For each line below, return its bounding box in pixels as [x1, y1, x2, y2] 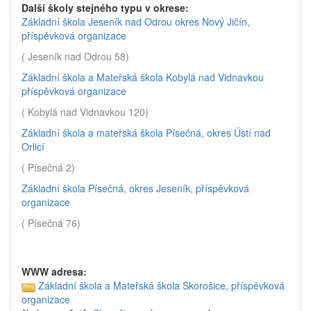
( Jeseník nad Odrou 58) [22, 49, 129, 63]
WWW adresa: [22, 264, 87, 278]
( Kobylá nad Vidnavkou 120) [22, 105, 149, 119]
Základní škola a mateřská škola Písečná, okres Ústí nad [22, 126, 271, 140]
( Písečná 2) [22, 160, 75, 174]
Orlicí [22, 140, 44, 153]
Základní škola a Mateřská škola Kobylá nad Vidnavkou [22, 70, 264, 84]
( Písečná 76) [22, 216, 81, 230]
